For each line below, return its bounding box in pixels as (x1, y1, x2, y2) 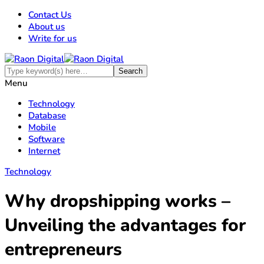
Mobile (28, 121, 56, 133)
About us (28, 21, 65, 32)
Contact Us (28, 9, 71, 21)
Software (28, 133, 65, 145)
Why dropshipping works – (5, 189, 230, 214)
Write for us (28, 32, 77, 44)
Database (28, 110, 66, 121)
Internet (28, 145, 60, 157)
